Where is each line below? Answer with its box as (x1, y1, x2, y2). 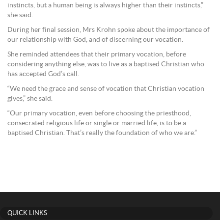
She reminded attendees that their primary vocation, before (7, 51, 186, 58)
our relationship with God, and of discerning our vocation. (7, 36, 183, 43)
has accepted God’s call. (7, 70, 79, 78)
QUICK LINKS (7, 209, 47, 217)
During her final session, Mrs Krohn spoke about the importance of (7, 26, 210, 33)
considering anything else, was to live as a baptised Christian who (7, 60, 204, 68)
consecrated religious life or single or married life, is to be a (7, 119, 186, 127)
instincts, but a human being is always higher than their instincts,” (7, 1, 203, 9)
